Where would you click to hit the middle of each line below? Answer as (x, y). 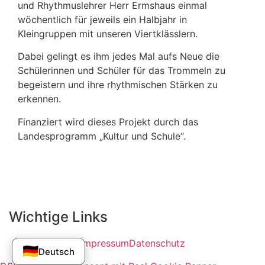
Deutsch (56, 251)
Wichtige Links (58, 217)
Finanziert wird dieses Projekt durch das (108, 122)
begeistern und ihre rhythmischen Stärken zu (118, 85)
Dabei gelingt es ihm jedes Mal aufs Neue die (119, 56)
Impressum (104, 243)
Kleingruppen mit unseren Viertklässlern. (109, 34)
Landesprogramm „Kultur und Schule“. (102, 136)
